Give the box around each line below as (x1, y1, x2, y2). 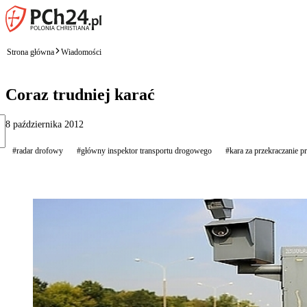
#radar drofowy (12, 145, 63, 156)
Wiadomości (61, 47, 101, 57)
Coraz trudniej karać (5, 85, 155, 103)
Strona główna (7, 47, 54, 57)
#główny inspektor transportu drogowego (77, 145, 212, 156)
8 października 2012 (5, 119, 84, 130)
